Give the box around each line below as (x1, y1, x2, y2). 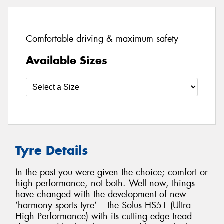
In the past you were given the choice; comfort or (15, 166, 208, 179)
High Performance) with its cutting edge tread (15, 210, 192, 223)
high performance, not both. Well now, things (15, 177, 195, 190)
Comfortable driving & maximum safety (26, 33, 178, 45)
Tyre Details (15, 142, 88, 158)
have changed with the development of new (15, 188, 186, 201)
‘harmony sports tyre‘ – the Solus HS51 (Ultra (15, 199, 191, 212)
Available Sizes (26, 53, 107, 67)
